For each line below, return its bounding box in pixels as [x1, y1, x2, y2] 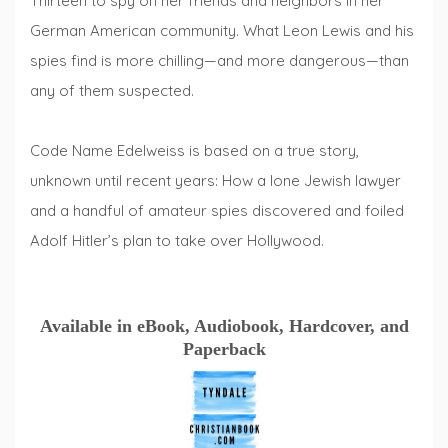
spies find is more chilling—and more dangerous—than [30, 51, 409, 71]
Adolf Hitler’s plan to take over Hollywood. [30, 231, 324, 251]
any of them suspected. [30, 81, 194, 101]
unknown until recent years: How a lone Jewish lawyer [30, 171, 401, 191]
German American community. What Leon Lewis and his [30, 21, 414, 41]
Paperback [182, 338, 266, 359]
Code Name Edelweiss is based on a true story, [30, 141, 359, 161]
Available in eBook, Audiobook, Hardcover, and [39, 315, 409, 336]
